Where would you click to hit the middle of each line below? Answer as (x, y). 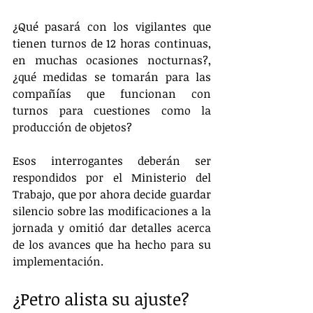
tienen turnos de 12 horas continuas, (112, 43)
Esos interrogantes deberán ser (112, 160)
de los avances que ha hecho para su (112, 244)
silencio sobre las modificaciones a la (112, 211)
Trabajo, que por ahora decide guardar (112, 194)
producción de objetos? (72, 127)
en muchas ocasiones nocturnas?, (112, 60)
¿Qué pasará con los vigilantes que (112, 26)
